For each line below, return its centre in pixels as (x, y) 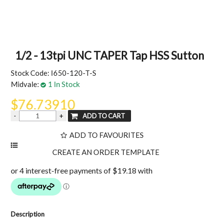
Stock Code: (30, 73)
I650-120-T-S (74, 73)
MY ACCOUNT (109, 17)
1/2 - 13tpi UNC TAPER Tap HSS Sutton (109, 56)
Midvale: (25, 84)
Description (28, 214)
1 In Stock (64, 84)
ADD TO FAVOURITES (107, 135)
